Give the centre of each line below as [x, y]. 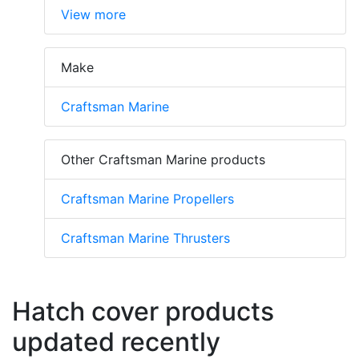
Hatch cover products [143, 311]
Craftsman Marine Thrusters [145, 238]
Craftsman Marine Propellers [147, 198]
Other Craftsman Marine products [163, 159]
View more [93, 14]
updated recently [116, 341]
